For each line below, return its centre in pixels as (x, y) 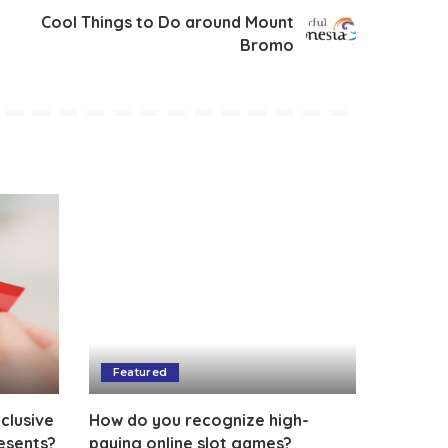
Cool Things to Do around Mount (167, 21)
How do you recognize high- (198, 420)
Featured (140, 372)
